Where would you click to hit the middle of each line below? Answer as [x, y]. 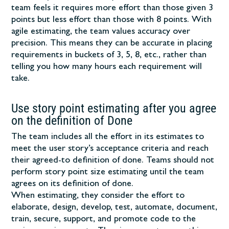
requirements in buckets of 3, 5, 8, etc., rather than [109, 55]
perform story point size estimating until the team [108, 173]
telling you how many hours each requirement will [107, 67]
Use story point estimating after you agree [114, 108]
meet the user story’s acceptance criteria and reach [110, 149]
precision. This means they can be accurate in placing [112, 44]
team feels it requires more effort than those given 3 [112, 8]
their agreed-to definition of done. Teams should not [113, 161]
